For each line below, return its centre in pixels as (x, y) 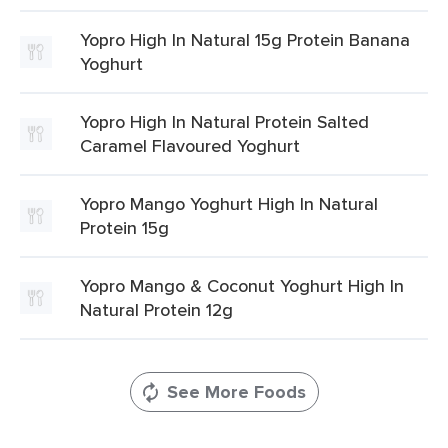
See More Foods (236, 392)
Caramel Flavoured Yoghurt (190, 145)
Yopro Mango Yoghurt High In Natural (229, 203)
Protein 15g (124, 227)
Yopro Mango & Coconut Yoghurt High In (242, 285)
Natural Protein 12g (156, 309)
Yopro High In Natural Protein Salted (224, 121)
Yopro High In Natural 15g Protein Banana (245, 39)
